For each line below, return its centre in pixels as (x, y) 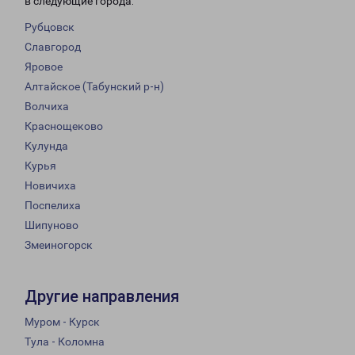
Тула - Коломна (65, 342)
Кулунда (46, 146)
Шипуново (52, 225)
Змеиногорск (59, 245)
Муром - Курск (62, 322)
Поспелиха (53, 206)
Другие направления (102, 297)
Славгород (53, 47)
